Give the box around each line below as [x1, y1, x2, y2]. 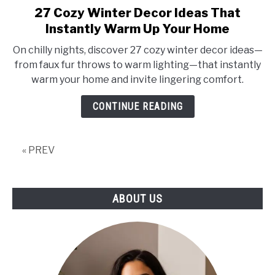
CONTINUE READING [92, 101, 183, 112]
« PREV [22, 144, 55, 156]
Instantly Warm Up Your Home [45, 21, 230, 36]
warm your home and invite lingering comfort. [31, 74, 244, 85]
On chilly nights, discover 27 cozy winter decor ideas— [12, 44, 263, 56]
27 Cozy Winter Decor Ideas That [34, 6, 241, 20]
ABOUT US [112, 192, 163, 206]
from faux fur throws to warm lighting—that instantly [14, 59, 261, 71]
